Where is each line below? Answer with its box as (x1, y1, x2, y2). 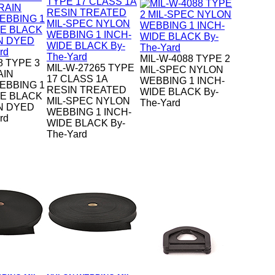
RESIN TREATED (47, 85, 126, 96)
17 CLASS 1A (47, 74, 107, 85)
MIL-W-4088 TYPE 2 (140, 53, 230, 64)
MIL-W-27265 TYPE (47, 63, 134, 74)
